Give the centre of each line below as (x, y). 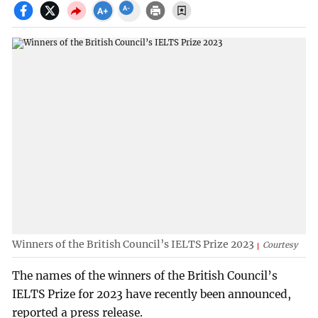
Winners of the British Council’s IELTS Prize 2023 (133, 244)
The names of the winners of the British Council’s (145, 276)
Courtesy (280, 245)
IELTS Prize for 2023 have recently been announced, (152, 295)
